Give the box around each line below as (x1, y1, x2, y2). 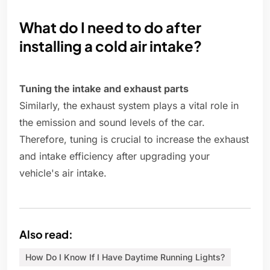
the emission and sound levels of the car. (19, 116, 205, 129)
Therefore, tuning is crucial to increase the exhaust (19, 133, 249, 146)
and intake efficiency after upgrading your (19, 150, 210, 163)
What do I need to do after (19, 18, 201, 37)
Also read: (19, 227, 73, 242)
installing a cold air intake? (19, 37, 202, 55)
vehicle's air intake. (19, 167, 107, 180)
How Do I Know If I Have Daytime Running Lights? (25, 252, 225, 263)
